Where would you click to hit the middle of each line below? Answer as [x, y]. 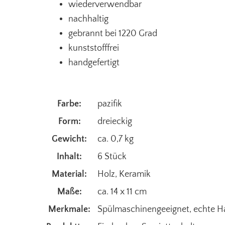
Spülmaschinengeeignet [143, 209]
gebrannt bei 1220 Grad [113, 33]
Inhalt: [69, 156]
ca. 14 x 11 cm [122, 192]
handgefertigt [94, 63]
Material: [69, 174]
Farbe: [69, 104]
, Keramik [133, 174]
